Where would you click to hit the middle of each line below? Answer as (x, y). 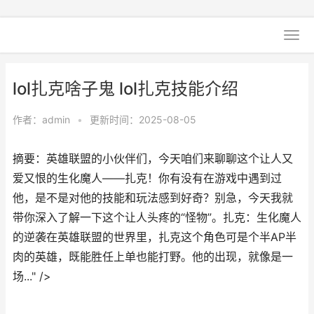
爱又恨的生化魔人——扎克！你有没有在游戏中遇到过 (147, 178)
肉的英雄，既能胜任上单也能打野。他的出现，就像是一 (153, 257)
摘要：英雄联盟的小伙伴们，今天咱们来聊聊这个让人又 (153, 159)
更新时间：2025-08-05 (143, 120)
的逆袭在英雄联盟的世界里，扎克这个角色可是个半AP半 (155, 237)
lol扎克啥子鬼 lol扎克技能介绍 (125, 89)
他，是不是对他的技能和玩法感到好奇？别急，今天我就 (153, 198)
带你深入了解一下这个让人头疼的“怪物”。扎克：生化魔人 (157, 218)
